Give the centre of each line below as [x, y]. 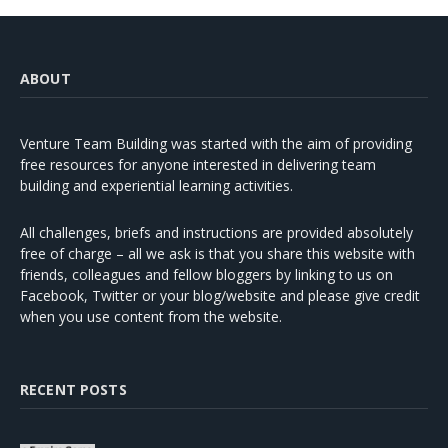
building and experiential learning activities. [156, 185]
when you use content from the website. [151, 316]
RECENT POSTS [73, 389]
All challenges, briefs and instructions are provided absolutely [216, 232]
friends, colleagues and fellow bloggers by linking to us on [206, 274]
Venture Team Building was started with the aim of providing [216, 143]
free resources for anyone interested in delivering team [198, 164]
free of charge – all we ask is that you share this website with [217, 253]
